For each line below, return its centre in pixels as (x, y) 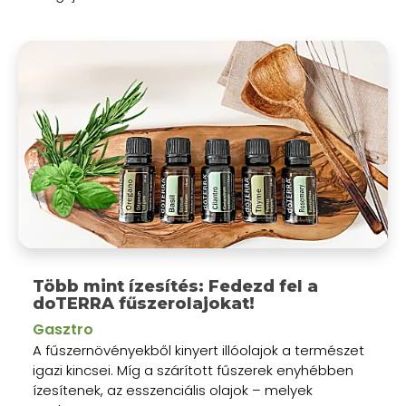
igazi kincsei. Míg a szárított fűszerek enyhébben (193, 371)
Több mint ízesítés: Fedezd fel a (175, 286)
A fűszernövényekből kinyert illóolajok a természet (198, 351)
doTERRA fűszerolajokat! (144, 304)
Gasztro (63, 330)
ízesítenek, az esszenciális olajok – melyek (173, 391)
